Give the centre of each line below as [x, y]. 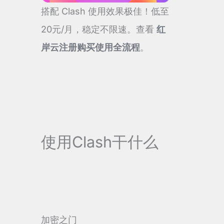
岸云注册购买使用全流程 [90, 47]
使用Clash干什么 [100, 141]
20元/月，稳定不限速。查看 [99, 29]
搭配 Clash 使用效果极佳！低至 [105, 11]
